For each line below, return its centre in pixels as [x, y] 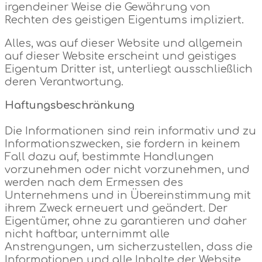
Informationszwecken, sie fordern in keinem [123, 144]
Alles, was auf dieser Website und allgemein [124, 43]
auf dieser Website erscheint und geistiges [120, 56]
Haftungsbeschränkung [70, 105]
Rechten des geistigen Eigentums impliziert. [124, 20]
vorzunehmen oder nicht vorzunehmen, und [127, 169]
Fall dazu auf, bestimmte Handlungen [109, 156]
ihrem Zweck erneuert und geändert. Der [116, 208]
